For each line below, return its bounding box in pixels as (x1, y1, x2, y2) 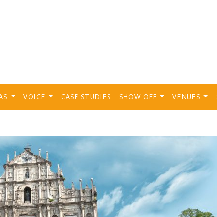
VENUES (171, 92, 202, 102)
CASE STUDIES (60, 92, 111, 102)
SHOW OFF (118, 92, 158, 102)
